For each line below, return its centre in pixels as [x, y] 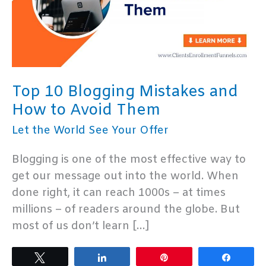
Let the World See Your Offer [90, 131]
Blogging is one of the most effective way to [129, 160]
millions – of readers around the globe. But [126, 210]
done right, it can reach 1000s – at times [119, 193]
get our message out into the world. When [125, 177]
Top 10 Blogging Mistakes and [125, 92]
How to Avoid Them [86, 111]
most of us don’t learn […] [81, 227]
